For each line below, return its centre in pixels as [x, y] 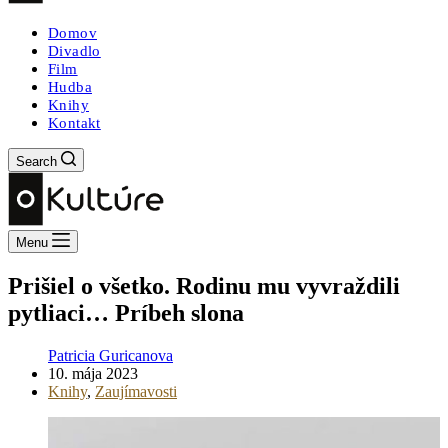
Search [36, 161]
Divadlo [74, 51]
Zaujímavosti [136, 391]
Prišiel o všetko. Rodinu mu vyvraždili [204, 285]
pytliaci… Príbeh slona [126, 312]
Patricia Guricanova [110, 355]
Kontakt [74, 123]
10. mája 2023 [93, 373]
